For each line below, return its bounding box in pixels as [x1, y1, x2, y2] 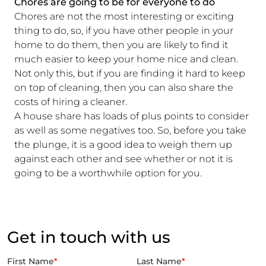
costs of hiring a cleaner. [14, 96, 129, 107]
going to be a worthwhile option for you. [14, 167, 202, 179]
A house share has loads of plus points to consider [14, 110, 249, 122]
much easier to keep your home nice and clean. [14, 53, 238, 65]
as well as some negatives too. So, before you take [14, 124, 246, 136]
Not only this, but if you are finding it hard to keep [14, 67, 245, 79]
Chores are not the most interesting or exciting [14, 10, 234, 22]
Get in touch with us [7, 227, 170, 247]
